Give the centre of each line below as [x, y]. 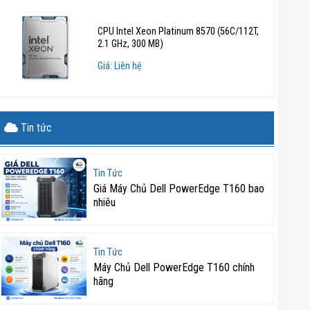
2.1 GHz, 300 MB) [131, 44]
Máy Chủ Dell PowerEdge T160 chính [174, 268]
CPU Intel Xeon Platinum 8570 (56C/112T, [179, 32]
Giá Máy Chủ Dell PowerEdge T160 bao [179, 189]
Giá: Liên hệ [120, 66]
